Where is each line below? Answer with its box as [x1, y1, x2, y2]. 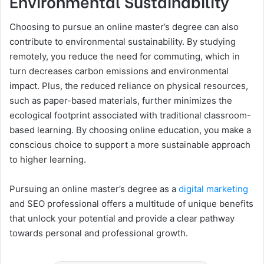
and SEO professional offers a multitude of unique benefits [9, 198, 253, 210]
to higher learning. [9, 154, 86, 166]
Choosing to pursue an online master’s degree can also [9, 21, 239, 33]
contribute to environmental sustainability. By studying [9, 36, 236, 48]
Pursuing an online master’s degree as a [9, 183, 179, 195]
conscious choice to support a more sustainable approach [9, 139, 250, 151]
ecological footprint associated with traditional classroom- [9, 110, 251, 121]
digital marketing [179, 183, 248, 195]
